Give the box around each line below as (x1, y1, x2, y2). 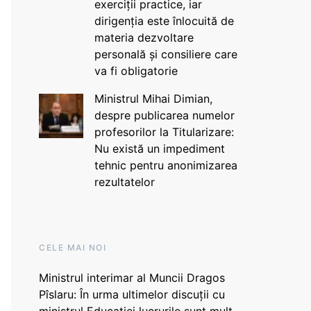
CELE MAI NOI (39, 242, 106, 253)
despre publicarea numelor (94, 108, 235, 122)
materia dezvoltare (94, 31, 194, 44)
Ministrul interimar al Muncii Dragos (39, 271, 225, 285)
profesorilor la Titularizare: (94, 125, 234, 139)
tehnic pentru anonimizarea (94, 158, 237, 172)
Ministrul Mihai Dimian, (94, 92, 212, 106)
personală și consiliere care (94, 47, 237, 61)
